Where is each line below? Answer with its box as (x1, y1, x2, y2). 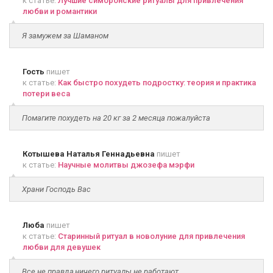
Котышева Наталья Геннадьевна (23, 149, 155, 158)
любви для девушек (23, 243, 101, 252)
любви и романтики (23, 7, 97, 16)
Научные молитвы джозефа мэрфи (58, 160, 194, 169)
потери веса (23, 89, 70, 98)
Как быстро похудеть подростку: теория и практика (58, 78, 256, 87)
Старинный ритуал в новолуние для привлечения (58, 232, 245, 241)
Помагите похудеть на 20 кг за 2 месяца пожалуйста (22, 113, 210, 122)
